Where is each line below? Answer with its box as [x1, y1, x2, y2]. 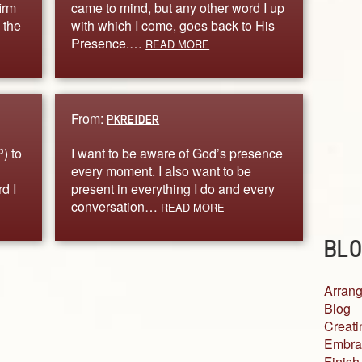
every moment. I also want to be [71, 161, 252, 180]
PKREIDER [107, 111, 160, 127]
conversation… [71, 196, 162, 216]
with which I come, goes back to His [71, 15, 276, 35]
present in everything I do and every [71, 179, 276, 198]
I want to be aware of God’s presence [71, 143, 284, 162]
